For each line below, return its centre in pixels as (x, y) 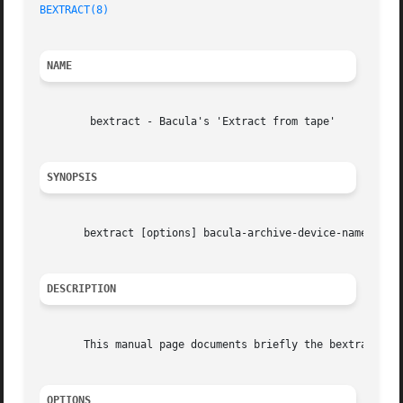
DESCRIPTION (82, 289)
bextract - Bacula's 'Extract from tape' (65, 122)
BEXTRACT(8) (75, 10)
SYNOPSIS (72, 178)
